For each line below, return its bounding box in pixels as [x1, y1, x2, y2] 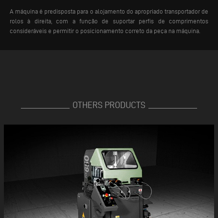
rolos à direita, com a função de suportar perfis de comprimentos [10, 18, 208, 25]
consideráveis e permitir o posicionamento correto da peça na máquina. [10, 27, 200, 35]
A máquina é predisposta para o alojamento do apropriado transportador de [10, 8, 208, 15]
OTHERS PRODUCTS [73, 100, 145, 110]
